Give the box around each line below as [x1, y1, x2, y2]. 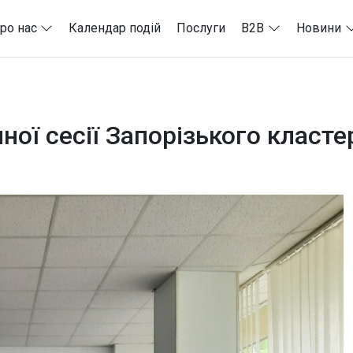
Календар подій [69, 20, 162, 35]
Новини [296, 20, 342, 35]
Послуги [176, 20, 226, 35]
